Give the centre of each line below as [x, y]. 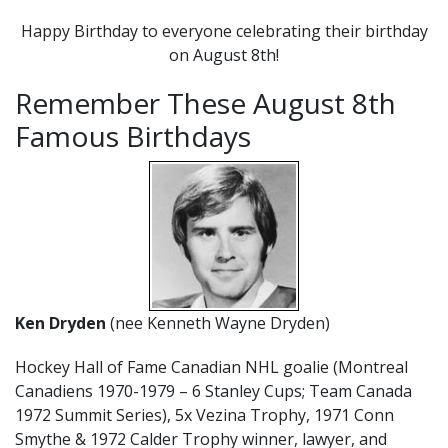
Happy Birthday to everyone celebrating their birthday [224, 30]
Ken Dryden [62, 322]
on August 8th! [224, 54]
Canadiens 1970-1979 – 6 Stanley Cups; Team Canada [213, 390]
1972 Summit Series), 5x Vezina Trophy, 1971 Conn [204, 414]
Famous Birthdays [133, 135]
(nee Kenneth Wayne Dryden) [220, 322]
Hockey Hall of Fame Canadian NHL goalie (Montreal [211, 366]
